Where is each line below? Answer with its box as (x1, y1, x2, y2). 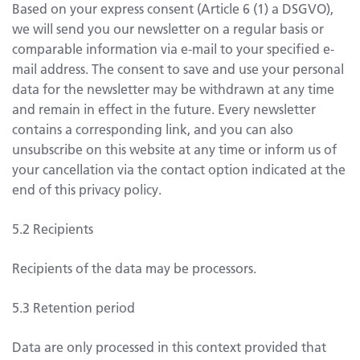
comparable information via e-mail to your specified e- (12, 39, 334, 57)
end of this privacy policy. (12, 180, 162, 198)
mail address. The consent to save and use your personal (12, 59, 344, 77)
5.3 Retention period (12, 298, 135, 316)
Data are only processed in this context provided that (12, 337, 326, 355)
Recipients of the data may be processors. (12, 259, 256, 276)
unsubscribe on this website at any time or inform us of (12, 140, 337, 157)
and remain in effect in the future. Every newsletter (12, 100, 316, 117)
